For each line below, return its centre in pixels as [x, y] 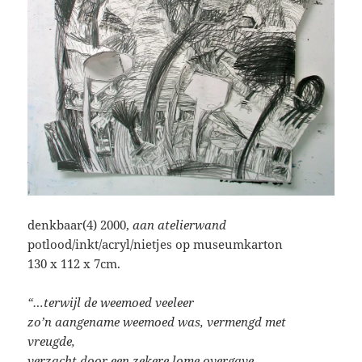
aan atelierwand [180, 225]
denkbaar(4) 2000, [80, 225]
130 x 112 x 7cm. [74, 264]
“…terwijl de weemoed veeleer [111, 303]
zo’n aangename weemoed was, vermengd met [157, 322]
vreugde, [52, 341]
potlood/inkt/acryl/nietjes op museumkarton [156, 244]
